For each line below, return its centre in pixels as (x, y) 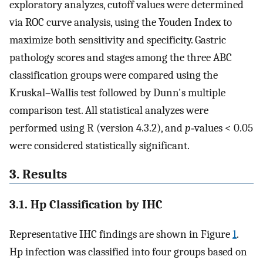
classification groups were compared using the (114, 75)
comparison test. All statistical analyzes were (109, 110)
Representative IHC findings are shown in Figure (121, 235)
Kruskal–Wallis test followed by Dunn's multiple (117, 92)
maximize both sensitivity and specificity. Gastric (118, 40)
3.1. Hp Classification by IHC (86, 204)
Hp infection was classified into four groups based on (128, 252)
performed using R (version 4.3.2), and (97, 128)
